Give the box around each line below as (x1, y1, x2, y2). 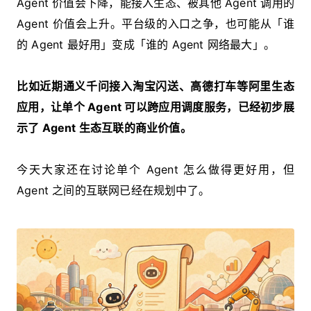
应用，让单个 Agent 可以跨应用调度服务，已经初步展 (17, 99, 294, 114)
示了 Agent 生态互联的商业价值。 (17, 120, 192, 135)
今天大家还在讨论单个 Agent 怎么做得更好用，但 (17, 162, 294, 176)
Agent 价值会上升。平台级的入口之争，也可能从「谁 (17, 16, 294, 31)
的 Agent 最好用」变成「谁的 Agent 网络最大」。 (17, 37, 275, 51)
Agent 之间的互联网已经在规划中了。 (17, 183, 210, 197)
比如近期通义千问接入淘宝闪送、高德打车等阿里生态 (17, 78, 294, 93)
